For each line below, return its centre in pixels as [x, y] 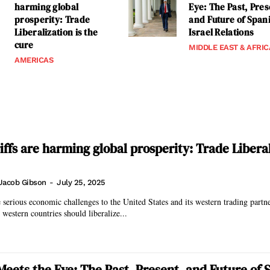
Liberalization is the [56, 32]
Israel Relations [221, 32]
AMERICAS [34, 60]
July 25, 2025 [81, 183]
